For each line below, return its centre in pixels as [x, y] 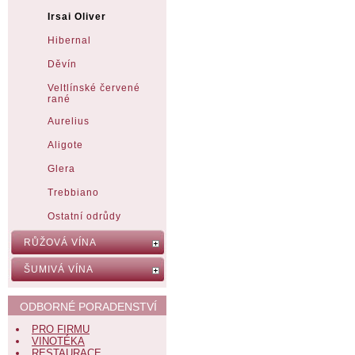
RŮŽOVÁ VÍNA [60, 242]
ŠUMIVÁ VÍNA [59, 269]
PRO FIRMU [61, 329]
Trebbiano [73, 193]
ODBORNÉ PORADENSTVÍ [88, 307]
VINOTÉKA [58, 341]
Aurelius [69, 121]
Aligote [65, 145]
